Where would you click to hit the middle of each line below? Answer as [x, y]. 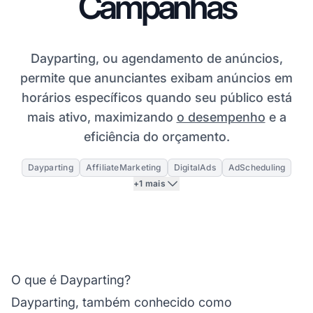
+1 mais [150, 183]
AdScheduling [257, 167]
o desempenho [221, 117]
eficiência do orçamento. [156, 136]
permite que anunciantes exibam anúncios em [156, 78]
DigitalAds [195, 167]
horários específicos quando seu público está [156, 97]
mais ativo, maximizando [102, 117]
